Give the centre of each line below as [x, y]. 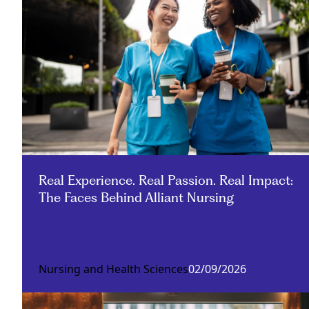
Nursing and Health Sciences [113, 269]
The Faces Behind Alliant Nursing [136, 198]
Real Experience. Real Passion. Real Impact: [166, 181]
